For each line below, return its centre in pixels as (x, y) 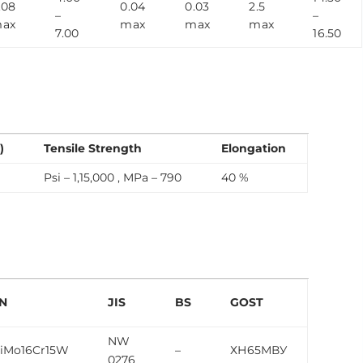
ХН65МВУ (259, 350)
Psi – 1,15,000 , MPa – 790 (113, 178)
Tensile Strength (93, 149)
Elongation (254, 149)
